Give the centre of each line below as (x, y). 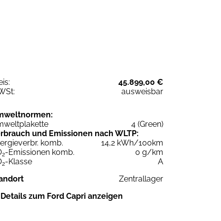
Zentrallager (141, 179)
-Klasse (18, 161)
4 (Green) (147, 124)
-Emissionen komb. (40, 152)
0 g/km (149, 152)
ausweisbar (142, 91)
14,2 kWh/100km (132, 143)
